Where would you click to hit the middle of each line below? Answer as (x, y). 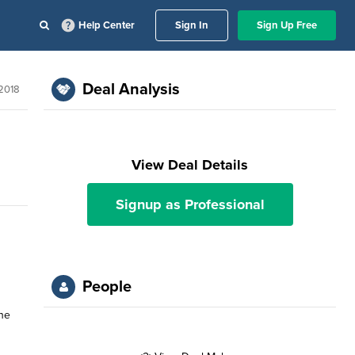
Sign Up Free (287, 25)
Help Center (107, 25)
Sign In (192, 25)
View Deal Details (190, 165)
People (107, 287)
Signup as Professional (190, 204)
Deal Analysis (132, 90)
